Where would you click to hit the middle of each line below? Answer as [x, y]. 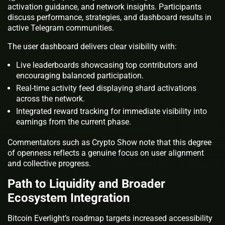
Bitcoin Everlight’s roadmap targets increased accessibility [110, 218]
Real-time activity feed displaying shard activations [106, 88]
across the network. [50, 98]
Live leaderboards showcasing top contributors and [107, 65]
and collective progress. [49, 163]
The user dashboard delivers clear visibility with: [92, 46]
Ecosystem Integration [69, 198]
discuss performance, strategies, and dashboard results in [109, 17]
